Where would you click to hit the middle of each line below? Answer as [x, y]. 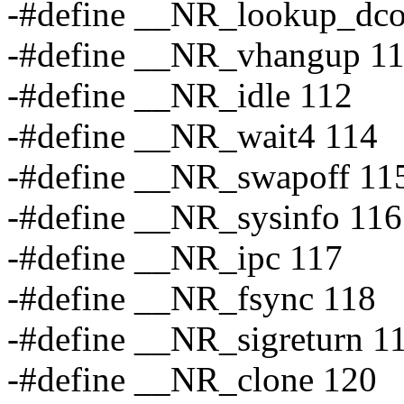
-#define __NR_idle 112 [180, 96]
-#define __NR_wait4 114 [193, 136]
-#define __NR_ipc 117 [175, 258]
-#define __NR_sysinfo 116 [205, 217]
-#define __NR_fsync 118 [192, 298]
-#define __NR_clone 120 [192, 380]
